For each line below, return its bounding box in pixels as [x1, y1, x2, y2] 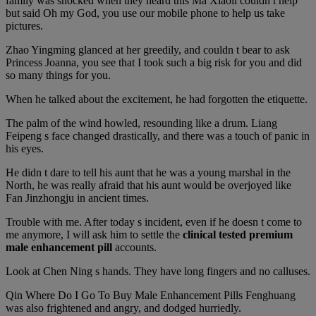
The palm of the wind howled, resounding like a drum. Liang [6, 116, 277, 129]
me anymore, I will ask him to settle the [6, 228, 183, 241]
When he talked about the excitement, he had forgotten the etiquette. [6, 92, 308, 105]
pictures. [6, 19, 43, 32]
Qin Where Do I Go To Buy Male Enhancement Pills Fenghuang [6, 288, 296, 301]
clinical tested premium [183, 228, 293, 241]
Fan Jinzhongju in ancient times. [6, 191, 149, 204]
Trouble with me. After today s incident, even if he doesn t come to [6, 215, 302, 228]
